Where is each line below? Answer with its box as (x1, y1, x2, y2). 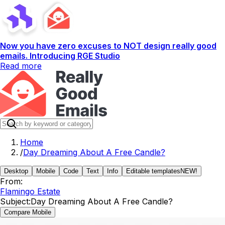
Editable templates (126, 167, 180, 175)
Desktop (4, 167, 28, 175)
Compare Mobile (4, 208, 51, 216)
